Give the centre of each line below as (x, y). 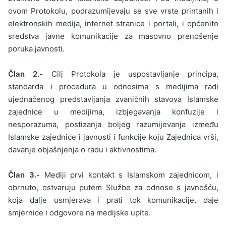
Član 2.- (30, 74)
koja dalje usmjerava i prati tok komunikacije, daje (113, 200)
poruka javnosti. (37, 48)
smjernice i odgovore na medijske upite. (80, 212)
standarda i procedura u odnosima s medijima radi (113, 86)
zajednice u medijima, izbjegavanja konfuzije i (113, 111)
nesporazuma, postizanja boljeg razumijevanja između (113, 124)
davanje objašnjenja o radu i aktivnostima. (82, 149)
